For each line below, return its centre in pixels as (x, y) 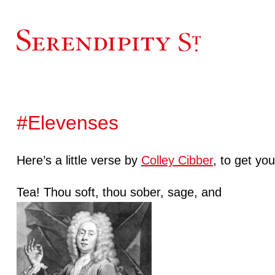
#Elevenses (67, 122)
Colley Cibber (177, 160)
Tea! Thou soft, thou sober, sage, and (119, 192)
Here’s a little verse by (79, 160)
